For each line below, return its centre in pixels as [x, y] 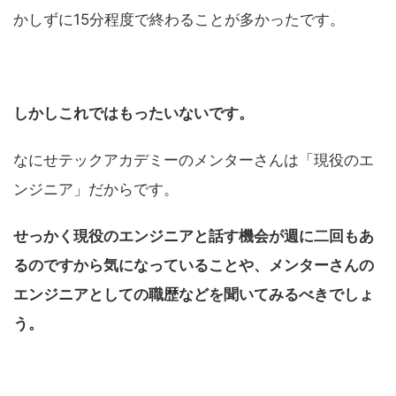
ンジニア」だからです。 [96, 189]
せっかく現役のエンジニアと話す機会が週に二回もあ [194, 236]
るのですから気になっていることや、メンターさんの [194, 265]
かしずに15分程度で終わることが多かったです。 [179, 19]
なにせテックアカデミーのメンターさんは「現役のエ [194, 160]
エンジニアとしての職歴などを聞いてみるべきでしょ [194, 294]
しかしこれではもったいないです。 [133, 113]
